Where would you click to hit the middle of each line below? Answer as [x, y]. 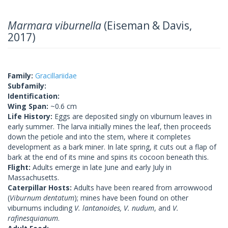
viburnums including [41, 208]
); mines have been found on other [131, 197]
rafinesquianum [33, 218]
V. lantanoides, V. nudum [114, 208]
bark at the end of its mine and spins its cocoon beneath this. [108, 157]
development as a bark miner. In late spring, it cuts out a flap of [112, 147]
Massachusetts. [33, 177]
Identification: [34, 96]
